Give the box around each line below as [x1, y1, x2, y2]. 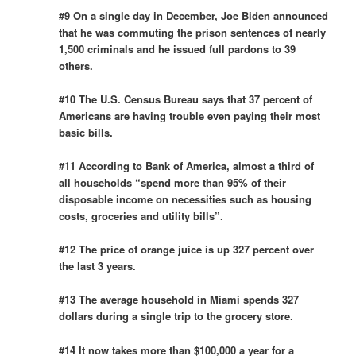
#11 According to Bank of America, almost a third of [59, 158, 315, 174]
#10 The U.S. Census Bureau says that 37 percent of [59, 91, 313, 106]
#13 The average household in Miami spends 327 [59, 292, 300, 308]
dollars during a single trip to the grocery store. [59, 308, 294, 324]
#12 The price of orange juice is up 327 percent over [59, 242, 315, 257]
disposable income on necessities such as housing [59, 192, 312, 207]
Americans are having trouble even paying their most [59, 108, 321, 123]
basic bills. [59, 125, 114, 140]
